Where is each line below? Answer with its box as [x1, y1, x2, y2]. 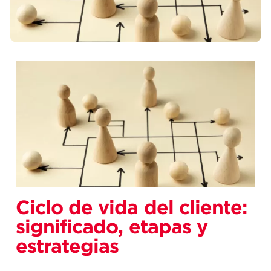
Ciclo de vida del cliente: [16, 200, 247, 217]
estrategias [16, 238, 119, 256]
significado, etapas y [16, 219, 207, 237]
